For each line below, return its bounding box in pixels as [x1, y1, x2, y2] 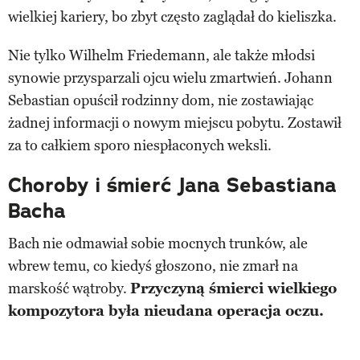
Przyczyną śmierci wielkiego [130, 279, 337, 297]
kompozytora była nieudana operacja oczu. [8, 301, 324, 320]
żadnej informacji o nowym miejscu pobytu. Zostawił [8, 113, 342, 132]
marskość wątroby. [8, 279, 130, 297]
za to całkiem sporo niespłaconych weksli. [8, 136, 272, 154]
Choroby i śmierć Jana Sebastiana [8, 171, 337, 198]
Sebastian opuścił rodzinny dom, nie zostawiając [8, 91, 313, 109]
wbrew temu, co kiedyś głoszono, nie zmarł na [8, 256, 298, 275]
